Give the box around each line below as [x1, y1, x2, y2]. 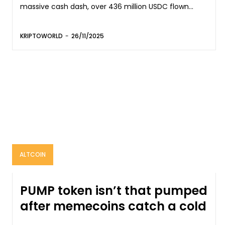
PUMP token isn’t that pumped [20, 182, 207, 199]
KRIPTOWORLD [20, 32, 63, 41]
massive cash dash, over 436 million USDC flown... [20, 2, 193, 12]
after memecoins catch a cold [20, 197, 206, 214]
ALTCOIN [20, 150, 46, 159]
